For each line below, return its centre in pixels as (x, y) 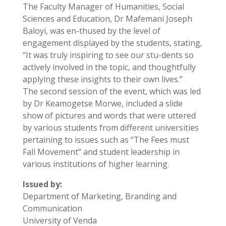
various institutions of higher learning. (96, 164)
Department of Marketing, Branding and (99, 196)
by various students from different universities (110, 128)
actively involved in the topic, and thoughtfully (109, 67)
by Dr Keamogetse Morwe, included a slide (102, 104)
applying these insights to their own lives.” (102, 79)
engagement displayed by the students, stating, (112, 43)
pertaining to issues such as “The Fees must (106, 140)
